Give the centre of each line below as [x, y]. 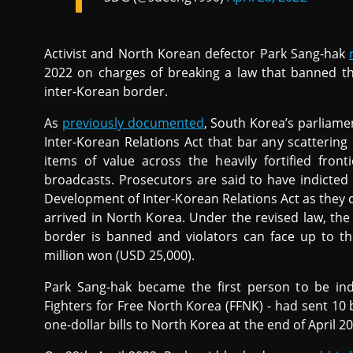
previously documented [133, 123]
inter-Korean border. [106, 92]
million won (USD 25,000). [120, 256]
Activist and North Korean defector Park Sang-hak [197, 54]
